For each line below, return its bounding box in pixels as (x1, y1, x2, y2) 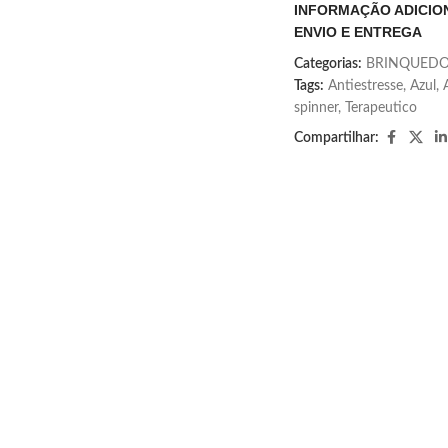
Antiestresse (328, 79, 404, 93)
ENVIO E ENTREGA (294, 24, 423, 40)
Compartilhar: (294, 131, 380, 145)
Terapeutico (345, 101, 418, 115)
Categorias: (294, 57, 363, 71)
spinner (294, 101, 339, 115)
